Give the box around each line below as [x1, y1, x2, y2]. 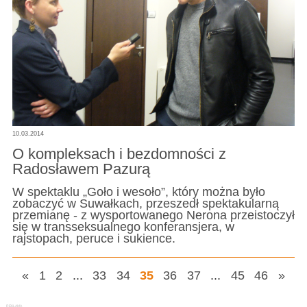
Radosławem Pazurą [12, 160, 150, 178]
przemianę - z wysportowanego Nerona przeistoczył [12, 208, 295, 222]
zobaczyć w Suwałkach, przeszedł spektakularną [12, 196, 279, 210]
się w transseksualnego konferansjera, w [12, 219, 234, 234]
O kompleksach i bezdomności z [12, 145, 226, 163]
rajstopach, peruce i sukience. [12, 231, 175, 245]
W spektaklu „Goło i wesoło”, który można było [12, 184, 265, 199]
